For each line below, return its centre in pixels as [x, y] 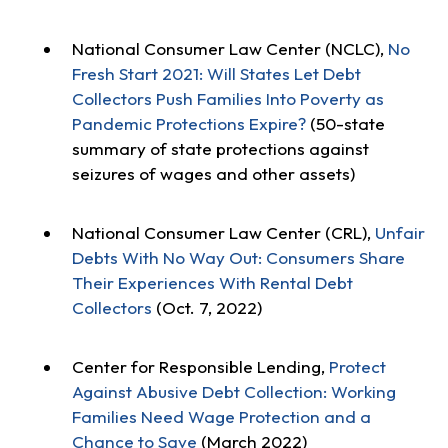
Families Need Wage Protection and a [221, 417]
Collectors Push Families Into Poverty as [227, 98]
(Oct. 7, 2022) [206, 307]
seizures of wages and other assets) [213, 173]
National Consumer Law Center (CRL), [223, 232]
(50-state [345, 123]
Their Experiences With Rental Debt [212, 282]
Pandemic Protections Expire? [188, 123]
